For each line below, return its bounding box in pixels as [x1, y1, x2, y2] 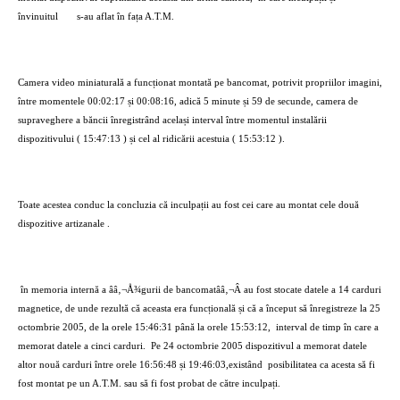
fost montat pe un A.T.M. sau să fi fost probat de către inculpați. [18, 379, 280, 388]
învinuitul [18, 12, 58, 21]
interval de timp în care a [276, 322, 379, 332]
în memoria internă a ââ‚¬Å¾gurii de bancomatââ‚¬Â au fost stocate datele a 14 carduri [21, 285, 381, 295]
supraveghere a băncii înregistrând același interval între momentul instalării [18, 115, 327, 125]
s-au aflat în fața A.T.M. [77, 12, 174, 21]
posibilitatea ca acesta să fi [268, 360, 375, 370]
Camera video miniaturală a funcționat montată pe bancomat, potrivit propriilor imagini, [18, 78, 382, 87]
